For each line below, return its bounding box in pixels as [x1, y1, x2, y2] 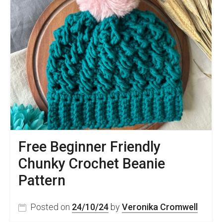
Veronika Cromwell [122, 201, 198, 212]
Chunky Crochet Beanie [18, 155, 165, 172]
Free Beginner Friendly [18, 138, 161, 155]
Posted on [30, 201, 72, 212]
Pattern [18, 171, 65, 189]
